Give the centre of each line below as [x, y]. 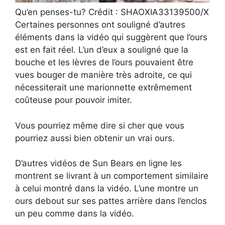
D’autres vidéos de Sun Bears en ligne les [98, 163]
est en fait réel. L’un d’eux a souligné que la [102, 50]
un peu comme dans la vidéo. [75, 214]
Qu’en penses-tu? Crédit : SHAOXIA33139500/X [112, 12]
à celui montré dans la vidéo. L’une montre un [107, 189]
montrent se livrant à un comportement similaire [112, 176]
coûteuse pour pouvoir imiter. [74, 100]
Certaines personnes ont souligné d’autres [100, 25]
